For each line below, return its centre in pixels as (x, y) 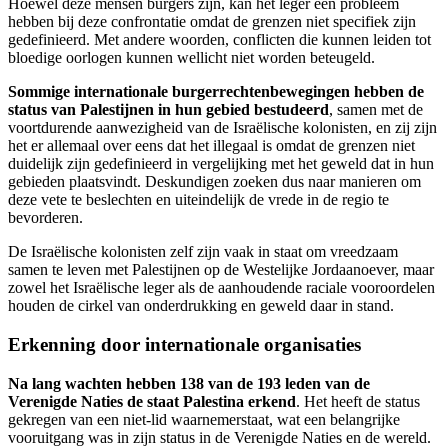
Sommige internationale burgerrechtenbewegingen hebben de (216, 92)
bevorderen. (45, 218)
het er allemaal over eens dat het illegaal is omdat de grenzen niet (211, 146)
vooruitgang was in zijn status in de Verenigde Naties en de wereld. (219, 437)
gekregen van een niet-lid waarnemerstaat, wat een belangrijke (204, 419)
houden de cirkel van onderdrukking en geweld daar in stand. (201, 306)
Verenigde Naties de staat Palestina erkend (152, 401)
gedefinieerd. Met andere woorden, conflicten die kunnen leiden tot (219, 40)
